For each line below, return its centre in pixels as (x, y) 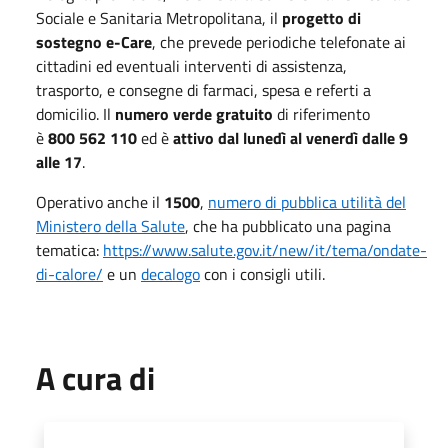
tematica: (69, 249)
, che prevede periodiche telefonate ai (279, 41)
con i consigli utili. (262, 273)
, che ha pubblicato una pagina (288, 225)
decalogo (170, 273)
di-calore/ (69, 273)
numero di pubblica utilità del (307, 201)
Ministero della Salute (110, 225)
